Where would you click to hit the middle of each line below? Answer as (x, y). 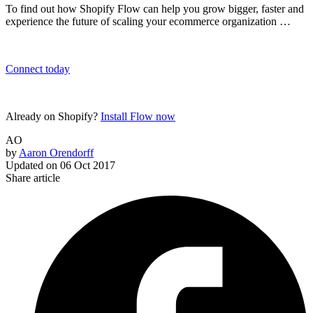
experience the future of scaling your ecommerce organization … (148, 22)
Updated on (31, 166)
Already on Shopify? (53, 117)
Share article (33, 178)
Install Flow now (138, 117)
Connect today (38, 69)
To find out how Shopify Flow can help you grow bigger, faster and (155, 9)
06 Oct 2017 (88, 166)
